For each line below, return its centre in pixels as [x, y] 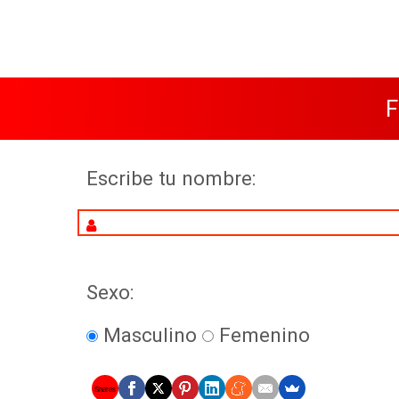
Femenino [262, 335]
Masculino [151, 335]
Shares [105, 388]
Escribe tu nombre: [171, 179]
